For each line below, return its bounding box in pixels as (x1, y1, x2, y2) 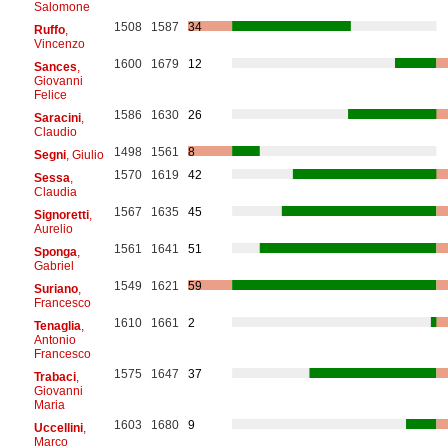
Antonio (33, 332, 76, 347)
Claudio (33, 124, 77, 139)
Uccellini (33, 420, 83, 435)
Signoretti (33, 207, 89, 222)
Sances (33, 59, 77, 74)
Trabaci (33, 369, 76, 384)
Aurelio (33, 221, 73, 236)
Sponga (33, 244, 77, 259)
